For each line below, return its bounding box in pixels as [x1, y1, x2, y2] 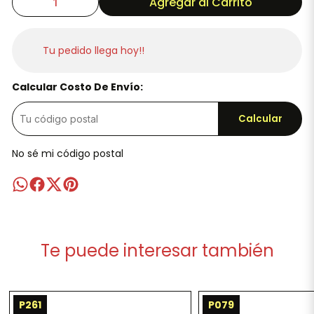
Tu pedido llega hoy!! [42, 43, 144, 57]
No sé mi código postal [11, 146, 123, 161]
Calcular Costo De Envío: [11, 80, 143, 94]
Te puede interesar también [40, 239, 274, 262]
